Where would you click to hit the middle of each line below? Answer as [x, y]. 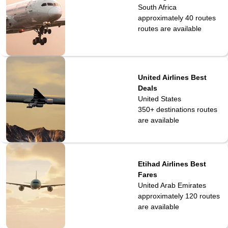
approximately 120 [167, 196]
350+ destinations [166, 110]
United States [159, 99]
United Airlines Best [172, 78]
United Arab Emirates [172, 186]
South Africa [157, 7]
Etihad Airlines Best [172, 164]
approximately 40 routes [177, 18]
